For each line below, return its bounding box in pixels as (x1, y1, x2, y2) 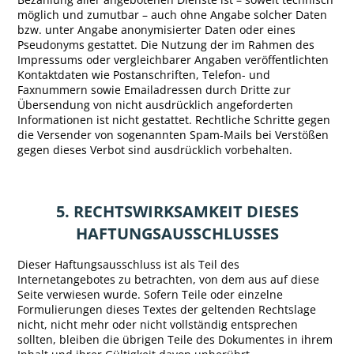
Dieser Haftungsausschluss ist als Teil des (17, 257, 240, 273)
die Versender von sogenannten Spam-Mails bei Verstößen (17, 127, 330, 143)
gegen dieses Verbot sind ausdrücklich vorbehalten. (17, 142, 293, 158)
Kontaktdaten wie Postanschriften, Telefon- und (17, 67, 271, 83)
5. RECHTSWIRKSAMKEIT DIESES (55, 201, 299, 223)
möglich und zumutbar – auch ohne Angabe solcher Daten (17, 7, 328, 23)
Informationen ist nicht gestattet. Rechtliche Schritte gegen (17, 112, 331, 128)
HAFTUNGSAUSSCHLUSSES (75, 223, 279, 245)
